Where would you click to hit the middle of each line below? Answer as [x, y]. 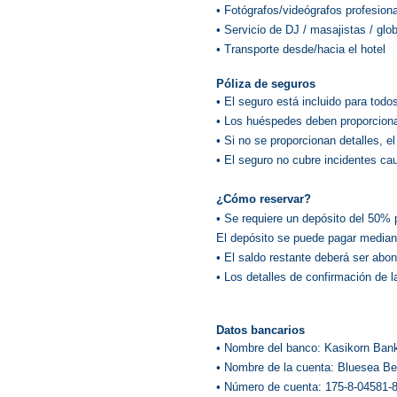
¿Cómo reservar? [264, 199]
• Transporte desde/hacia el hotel [301, 49]
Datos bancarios [261, 330]
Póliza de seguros [266, 84]
